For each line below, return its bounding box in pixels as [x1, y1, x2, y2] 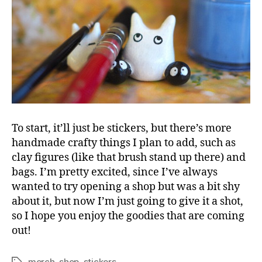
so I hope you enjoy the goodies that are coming [12, 209, 244, 223]
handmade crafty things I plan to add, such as [12, 136, 236, 150]
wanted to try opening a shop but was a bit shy [12, 180, 240, 194]
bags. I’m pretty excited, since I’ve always [12, 166, 218, 180]
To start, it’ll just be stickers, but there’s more [12, 122, 232, 136]
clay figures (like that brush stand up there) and [12, 151, 246, 165]
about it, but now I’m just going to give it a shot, [12, 195, 243, 209]
